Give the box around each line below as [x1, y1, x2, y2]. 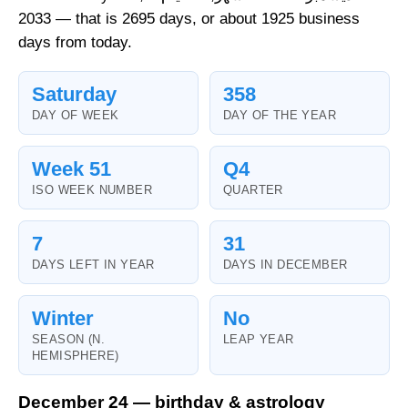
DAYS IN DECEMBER [223, 258, 348, 272]
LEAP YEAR [223, 332, 294, 347]
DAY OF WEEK [32, 108, 119, 123]
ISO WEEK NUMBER [32, 183, 152, 198]
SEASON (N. [32, 332, 105, 347]
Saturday [32, 83, 117, 107]
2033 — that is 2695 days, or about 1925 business [18, 10, 51, 28]
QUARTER [223, 183, 283, 198]
